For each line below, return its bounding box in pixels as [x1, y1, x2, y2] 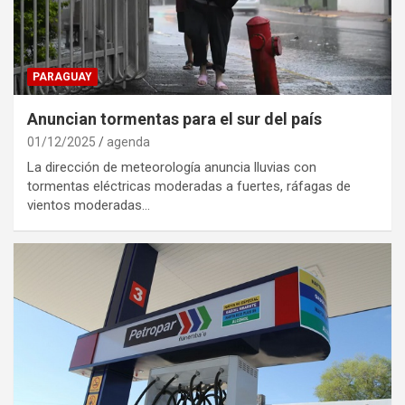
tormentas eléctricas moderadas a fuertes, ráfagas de [27, 178, 351, 195]
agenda [107, 135, 150, 150]
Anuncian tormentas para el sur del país [27, 109, 322, 129]
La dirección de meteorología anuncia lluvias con [27, 159, 316, 176]
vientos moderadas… [27, 197, 150, 214]
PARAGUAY [33, 71, 92, 84]
